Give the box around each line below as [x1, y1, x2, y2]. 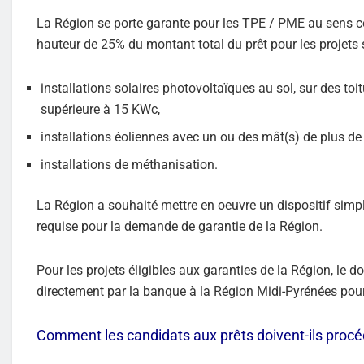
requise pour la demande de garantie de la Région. [37, 218, 323, 234]
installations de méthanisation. [41, 156, 218, 172]
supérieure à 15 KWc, [41, 101, 160, 117]
